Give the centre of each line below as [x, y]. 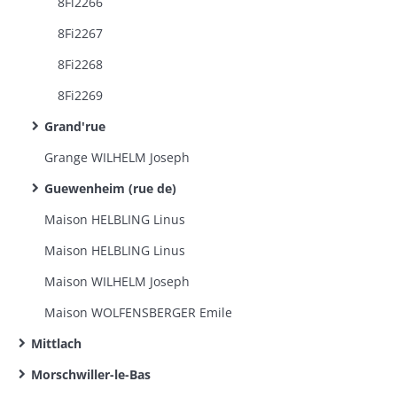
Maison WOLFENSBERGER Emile [138, 312]
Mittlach [56, 343]
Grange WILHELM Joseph [117, 157]
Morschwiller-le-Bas [91, 374]
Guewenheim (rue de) [110, 188]
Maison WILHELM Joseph [117, 281]
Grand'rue [75, 126]
